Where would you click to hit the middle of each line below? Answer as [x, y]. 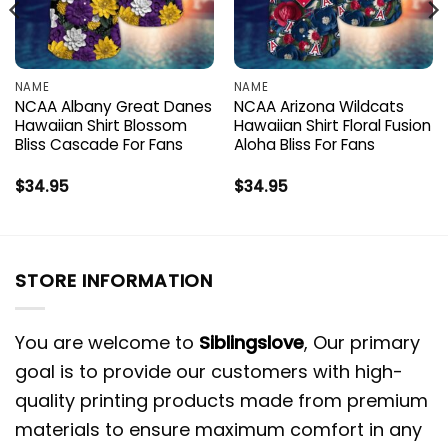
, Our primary [362, 343]
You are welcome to [107, 343]
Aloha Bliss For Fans [304, 144]
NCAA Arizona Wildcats [318, 106]
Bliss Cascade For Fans [98, 144]
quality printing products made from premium [221, 401]
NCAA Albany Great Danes [113, 106]
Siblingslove [251, 343]
